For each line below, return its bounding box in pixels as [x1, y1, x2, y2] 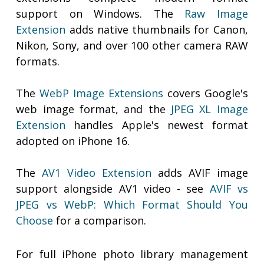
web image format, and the [16, 102, 171, 117]
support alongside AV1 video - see [16, 181, 210, 196]
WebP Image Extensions [39, 86, 163, 101]
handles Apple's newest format [65, 118, 248, 133]
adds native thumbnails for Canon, [65, 22, 248, 37]
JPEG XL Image [171, 102, 248, 117]
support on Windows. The [16, 6, 185, 21]
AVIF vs [209, 181, 248, 196]
